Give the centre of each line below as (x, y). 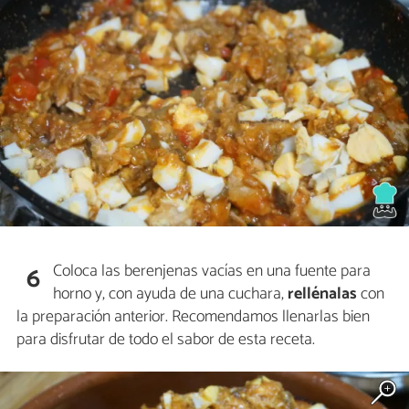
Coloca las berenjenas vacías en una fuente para (212, 271)
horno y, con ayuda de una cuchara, (171, 294)
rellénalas (323, 294)
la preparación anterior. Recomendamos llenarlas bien (193, 316)
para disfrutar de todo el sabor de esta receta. (166, 339)
